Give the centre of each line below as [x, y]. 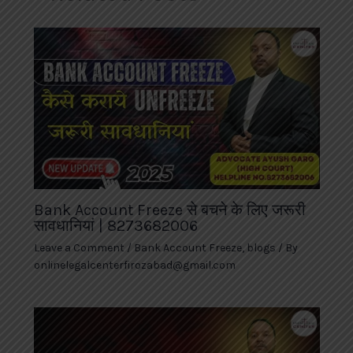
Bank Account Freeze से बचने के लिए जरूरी [169, 210]
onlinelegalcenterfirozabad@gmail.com [134, 265]
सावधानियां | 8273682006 [115, 225]
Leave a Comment [79, 247]
